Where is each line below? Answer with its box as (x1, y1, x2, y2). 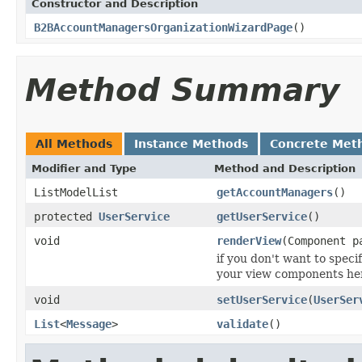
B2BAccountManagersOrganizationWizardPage (34, 20, 293, 34)
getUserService (217, 209, 307, 223)
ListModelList (34, 185, 118, 199)
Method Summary (25, 71, 339, 108)
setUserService (217, 293, 307, 306)
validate (217, 317, 268, 330)
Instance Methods (134, 137, 248, 150)
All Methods (36, 137, 112, 150)
